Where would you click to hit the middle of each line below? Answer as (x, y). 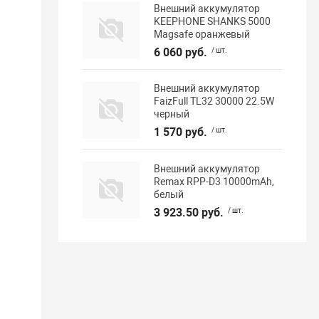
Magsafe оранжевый (202, 34)
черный (172, 114)
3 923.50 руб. (189, 212)
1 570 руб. (181, 132)
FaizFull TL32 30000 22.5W (214, 101)
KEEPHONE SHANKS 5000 (213, 21)
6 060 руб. (181, 52)
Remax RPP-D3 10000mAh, (214, 181)
